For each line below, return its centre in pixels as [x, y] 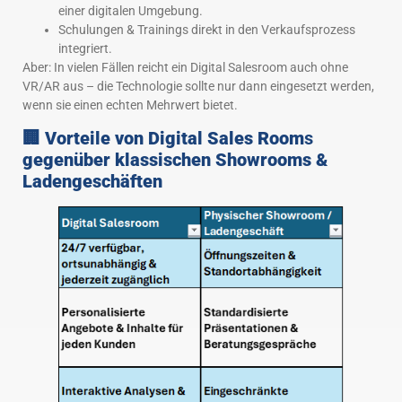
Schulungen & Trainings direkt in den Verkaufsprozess [207, 29]
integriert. [85, 48]
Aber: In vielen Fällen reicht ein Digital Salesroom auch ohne [185, 67]
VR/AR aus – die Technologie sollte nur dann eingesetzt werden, [198, 86]
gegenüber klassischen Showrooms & [175, 160]
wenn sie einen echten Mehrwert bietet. [130, 105]
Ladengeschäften [92, 182]
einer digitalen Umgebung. [131, 10]
